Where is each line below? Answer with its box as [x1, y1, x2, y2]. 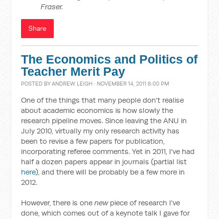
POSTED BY [21, 80, 52, 87]
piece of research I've [110, 198, 180, 207]
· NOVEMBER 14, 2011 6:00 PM [92, 80, 170, 87]
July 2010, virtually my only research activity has [21, 126, 180, 135]
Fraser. [41, 2, 64, 11]
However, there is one [21, 198, 95, 207]
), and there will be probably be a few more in [36, 167, 185, 176]
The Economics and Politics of [21, 53, 198, 66]
